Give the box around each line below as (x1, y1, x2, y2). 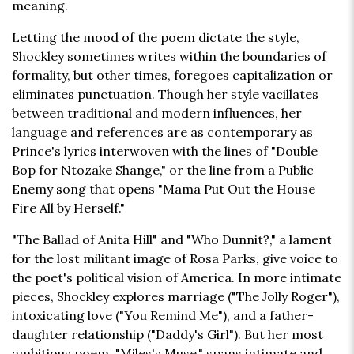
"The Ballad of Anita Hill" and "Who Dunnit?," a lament (12, 232, 332, 248)
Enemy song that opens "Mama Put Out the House (12, 181, 315, 198)
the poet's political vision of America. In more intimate (12, 269, 341, 286)
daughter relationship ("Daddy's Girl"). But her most (12, 326, 323, 343)
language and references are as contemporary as (12, 124, 313, 141)
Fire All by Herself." (12, 200, 125, 217)
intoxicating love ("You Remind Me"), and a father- (12, 307, 314, 324)
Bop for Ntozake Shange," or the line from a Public (12, 162, 314, 179)
